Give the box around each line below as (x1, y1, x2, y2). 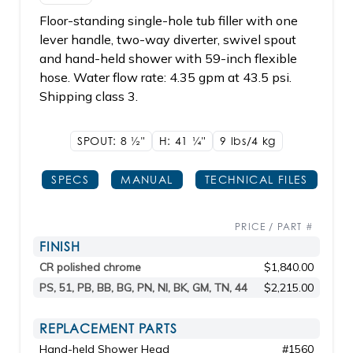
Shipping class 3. (39, 88, 138, 104)
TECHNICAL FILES (204, 173, 308, 186)
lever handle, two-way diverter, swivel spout (39, 32, 296, 47)
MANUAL (121, 173, 173, 186)
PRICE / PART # (235, 221, 314, 232)
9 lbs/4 (220, 134, 262, 147)
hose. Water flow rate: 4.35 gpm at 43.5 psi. (39, 69, 292, 85)
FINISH (39, 239, 80, 255)
